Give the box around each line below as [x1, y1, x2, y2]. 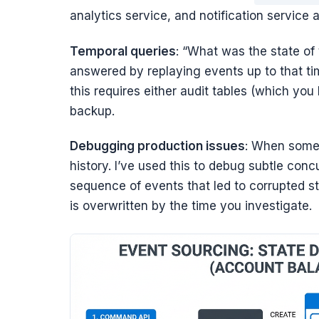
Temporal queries [69, 43, 176, 58]
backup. [69, 103, 115, 118]
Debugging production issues [69, 138, 245, 153]
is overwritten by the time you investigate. [69, 198, 312, 213]
